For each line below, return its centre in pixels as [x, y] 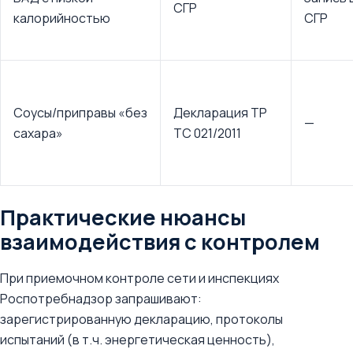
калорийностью [62, 18]
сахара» [38, 133]
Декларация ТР [220, 113]
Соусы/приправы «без [80, 113]
